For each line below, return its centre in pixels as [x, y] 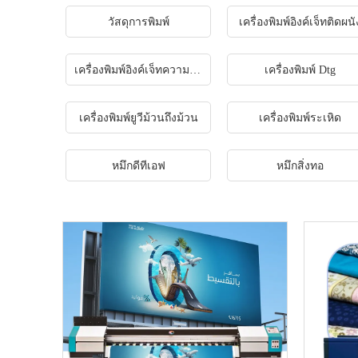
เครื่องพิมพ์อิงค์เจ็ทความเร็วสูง [195, 70]
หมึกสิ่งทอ [300, 166]
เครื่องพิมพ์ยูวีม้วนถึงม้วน [138, 118]
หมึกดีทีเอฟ [138, 166]
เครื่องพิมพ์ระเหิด [300, 118]
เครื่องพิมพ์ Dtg [300, 70]
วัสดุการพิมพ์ [138, 22]
